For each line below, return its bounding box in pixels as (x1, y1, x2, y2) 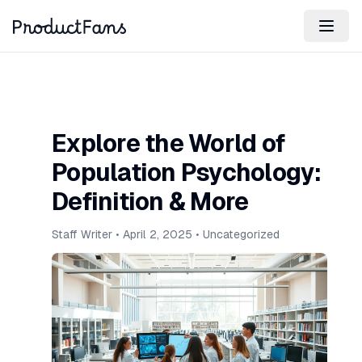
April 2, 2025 (123, 228, 192, 241)
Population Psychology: (52, 158, 322, 187)
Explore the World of (52, 129, 284, 158)
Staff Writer (52, 228, 112, 241)
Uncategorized (203, 228, 280, 241)
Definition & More (52, 187, 249, 216)
